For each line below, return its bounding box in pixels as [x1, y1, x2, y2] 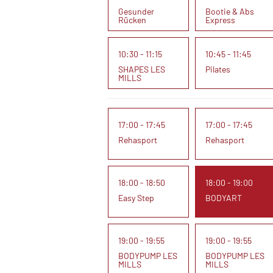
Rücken [118, 15, 146, 25]
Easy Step [118, 193, 154, 203]
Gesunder [118, 6, 154, 16]
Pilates [205, 64, 230, 74]
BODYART [205, 193, 242, 203]
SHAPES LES [118, 64, 165, 74]
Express [205, 15, 235, 25]
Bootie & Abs [205, 6, 254, 16]
